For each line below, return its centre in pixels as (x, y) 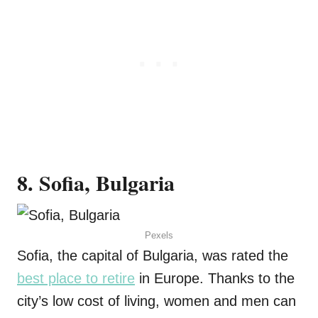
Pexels (159, 236)
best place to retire (76, 279)
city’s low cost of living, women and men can (157, 301)
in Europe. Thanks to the (215, 279)
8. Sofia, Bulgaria (99, 183)
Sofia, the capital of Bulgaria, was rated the (153, 256)
